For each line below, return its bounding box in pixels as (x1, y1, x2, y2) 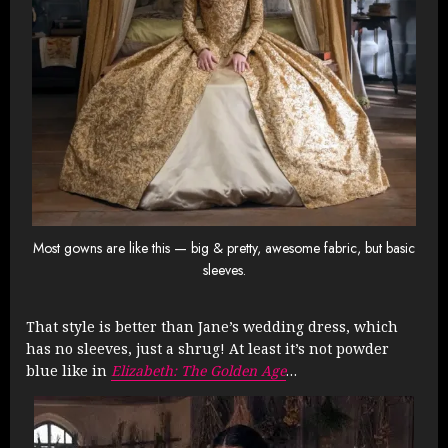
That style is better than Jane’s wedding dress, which (26, 317, 398, 337)
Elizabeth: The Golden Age (111, 361, 286, 381)
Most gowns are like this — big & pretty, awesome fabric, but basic (33, 237, 415, 258)
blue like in (26, 361, 111, 381)
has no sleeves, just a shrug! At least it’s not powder (26, 339, 389, 359)
